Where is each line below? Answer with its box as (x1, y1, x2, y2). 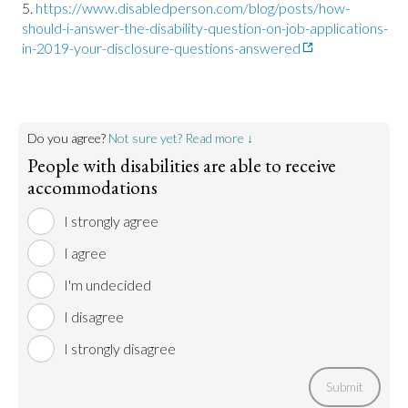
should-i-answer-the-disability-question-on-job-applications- (22, 19, 388, 36)
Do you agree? (27, 130, 108, 146)
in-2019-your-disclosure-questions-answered (22, 39, 301, 56)
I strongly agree (64, 212, 158, 229)
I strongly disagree (64, 340, 176, 357)
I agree (64, 244, 107, 261)
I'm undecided (64, 276, 151, 293)
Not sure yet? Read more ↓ (108, 130, 253, 146)
